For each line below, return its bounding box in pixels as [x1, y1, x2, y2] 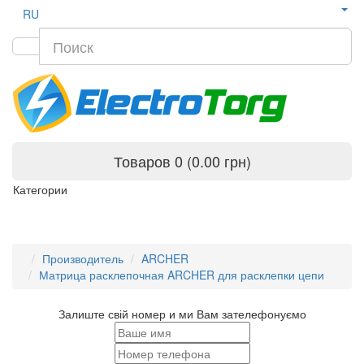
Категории [13, 181, 67, 197]
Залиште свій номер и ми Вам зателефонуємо [58, 305, 306, 322]
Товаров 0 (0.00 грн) [113, 150, 251, 171]
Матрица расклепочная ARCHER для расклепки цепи [39, 266, 324, 283]
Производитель [42, 250, 123, 266]
